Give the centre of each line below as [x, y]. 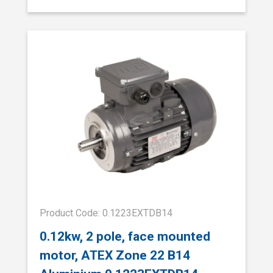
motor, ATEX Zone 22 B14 [115, 255]
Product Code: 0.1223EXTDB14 [106, 213]
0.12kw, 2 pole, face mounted [125, 236]
